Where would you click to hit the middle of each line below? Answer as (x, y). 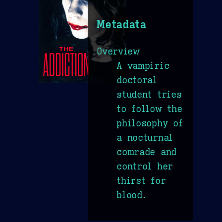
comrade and (146, 151)
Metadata (121, 25)
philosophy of (150, 123)
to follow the (149, 108)
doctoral (137, 80)
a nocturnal (145, 137)
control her (145, 166)
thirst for (141, 180)
